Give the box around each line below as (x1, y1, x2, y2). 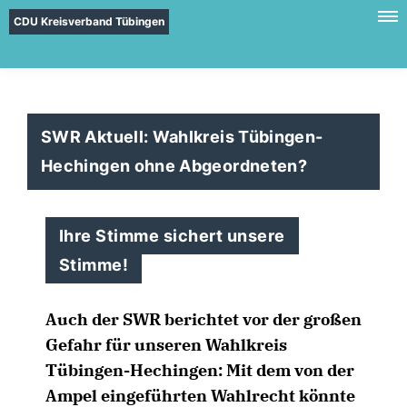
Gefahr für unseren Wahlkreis (45, 334, 287, 355)
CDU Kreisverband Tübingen (14, 15, 164, 28)
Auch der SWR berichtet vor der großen (45, 309, 362, 330)
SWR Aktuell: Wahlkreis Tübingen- (41, 127, 323, 146)
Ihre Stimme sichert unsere (59, 226, 285, 245)
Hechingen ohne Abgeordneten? (41, 156, 308, 175)
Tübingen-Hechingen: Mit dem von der (45, 360, 354, 381)
